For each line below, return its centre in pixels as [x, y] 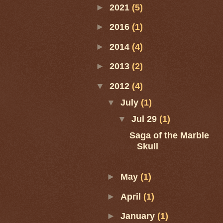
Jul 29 [146, 118]
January [139, 216]
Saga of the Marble [169, 135]
